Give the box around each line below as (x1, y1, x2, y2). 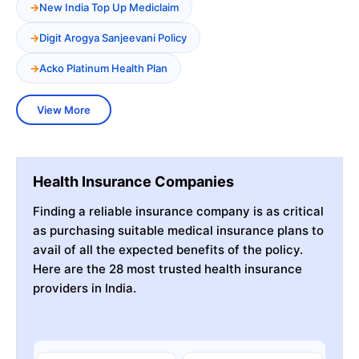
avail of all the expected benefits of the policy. (33, 241, 303, 257)
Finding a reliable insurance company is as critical (33, 203, 324, 219)
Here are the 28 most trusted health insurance (33, 260, 302, 276)
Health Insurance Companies (33, 172, 234, 190)
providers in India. (33, 280, 136, 296)
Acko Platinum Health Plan (39, 61, 167, 75)
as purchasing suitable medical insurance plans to (33, 222, 324, 238)
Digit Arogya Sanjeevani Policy (39, 30, 187, 44)
